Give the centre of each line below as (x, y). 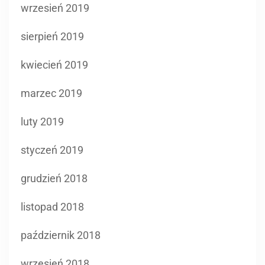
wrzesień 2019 (55, 8)
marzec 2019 (51, 93)
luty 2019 (42, 121)
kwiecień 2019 (54, 64)
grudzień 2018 (54, 178)
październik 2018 (61, 235)
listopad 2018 (52, 206)
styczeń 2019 (52, 150)
